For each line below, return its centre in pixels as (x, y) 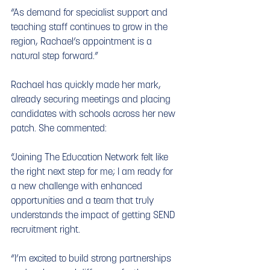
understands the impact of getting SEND (94, 215)
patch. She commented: (59, 128)
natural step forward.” (55, 56)
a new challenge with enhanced (78, 186)
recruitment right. (46, 229)
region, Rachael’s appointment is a (83, 41)
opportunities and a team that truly (83, 200)
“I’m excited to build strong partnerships (92, 258)
